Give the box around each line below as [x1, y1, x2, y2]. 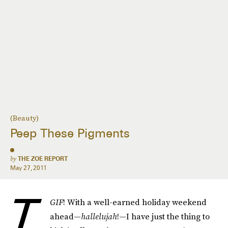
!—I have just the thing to [117, 211, 210, 222]
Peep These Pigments [10, 126, 130, 141]
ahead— [50, 211, 81, 222]
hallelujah [81, 211, 117, 222]
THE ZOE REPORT [18, 155, 68, 162]
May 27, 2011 [10, 164, 47, 172]
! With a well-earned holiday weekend [63, 196, 207, 208]
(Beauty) [10, 112, 39, 124]
